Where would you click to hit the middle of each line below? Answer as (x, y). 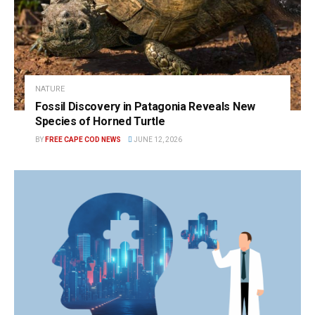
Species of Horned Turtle (100, 121)
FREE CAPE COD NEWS (83, 139)
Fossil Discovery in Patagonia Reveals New (145, 106)
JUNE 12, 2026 (157, 139)
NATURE (50, 89)
